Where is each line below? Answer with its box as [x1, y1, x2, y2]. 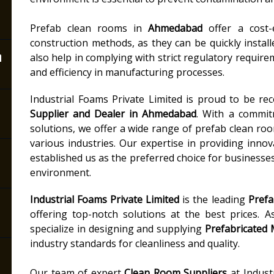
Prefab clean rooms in [30, 21, 149, 35]
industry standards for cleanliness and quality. [30, 237, 240, 250]
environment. [30, 166, 91, 179]
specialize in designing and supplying [30, 222, 205, 235]
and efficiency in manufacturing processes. [30, 65, 224, 79]
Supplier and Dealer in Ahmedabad [30, 107, 197, 120]
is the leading [179, 193, 248, 206]
